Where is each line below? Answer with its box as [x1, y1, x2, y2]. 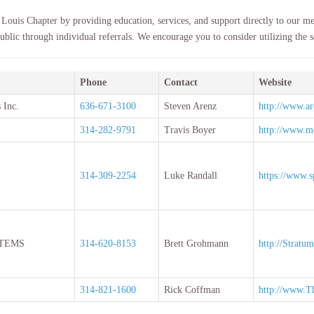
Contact [163, 76, 198, 88]
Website [258, 76, 292, 88]
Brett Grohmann [163, 238, 228, 249]
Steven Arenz [163, 100, 217, 111]
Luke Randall [163, 170, 217, 181]
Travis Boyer [163, 124, 216, 135]
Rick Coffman [163, 284, 220, 295]
